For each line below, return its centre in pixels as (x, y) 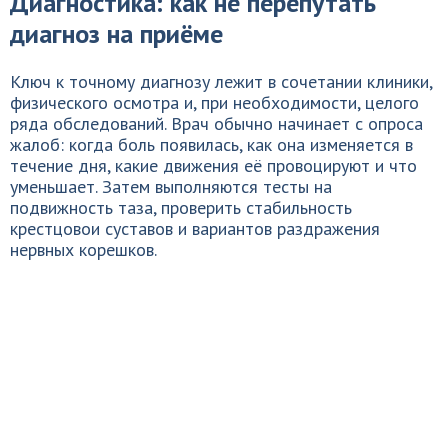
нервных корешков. (83, 249)
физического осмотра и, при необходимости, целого (214, 102)
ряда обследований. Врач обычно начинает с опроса (216, 123)
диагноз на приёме (116, 33)
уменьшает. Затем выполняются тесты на (171, 186)
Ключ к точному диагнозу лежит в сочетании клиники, (221, 81)
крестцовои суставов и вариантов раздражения (195, 228)
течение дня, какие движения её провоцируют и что (213, 165)
